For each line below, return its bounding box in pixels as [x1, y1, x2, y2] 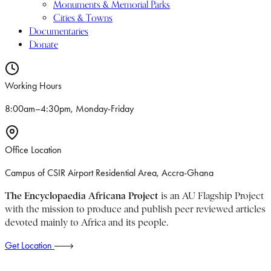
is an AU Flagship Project [161, 190, 264, 201]
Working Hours [5, 79, 62, 91]
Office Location [5, 143, 62, 155]
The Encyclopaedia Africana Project [5, 189, 161, 201]
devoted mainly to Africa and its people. [5, 217, 168, 228]
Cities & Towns [53, 11, 113, 24]
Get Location [5, 239, 52, 251]
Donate [29, 38, 58, 50]
